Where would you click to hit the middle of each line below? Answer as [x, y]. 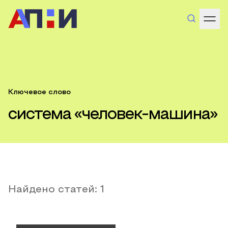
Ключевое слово [39, 92]
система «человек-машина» [112, 115]
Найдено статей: [54, 190]
